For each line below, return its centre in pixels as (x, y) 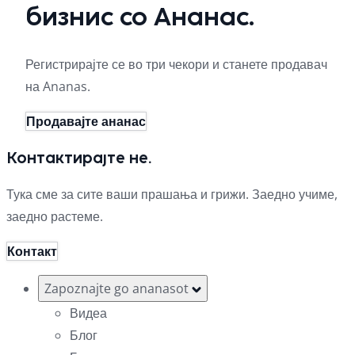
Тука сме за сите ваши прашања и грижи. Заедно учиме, (172, 194)
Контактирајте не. (79, 157)
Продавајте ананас (86, 121)
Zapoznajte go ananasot (118, 288)
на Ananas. (58, 86)
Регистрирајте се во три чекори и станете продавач (176, 64)
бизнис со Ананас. (140, 17)
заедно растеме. (55, 216)
